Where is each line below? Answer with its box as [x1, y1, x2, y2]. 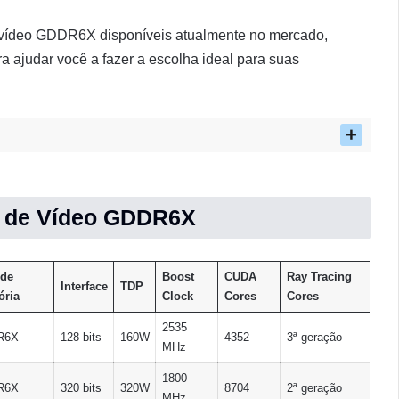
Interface [60, 280, 108, 293]
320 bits [60, 381, 102, 395]
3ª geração [286, 330, 342, 344]
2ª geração [286, 381, 342, 395]
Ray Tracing [286, 270, 352, 283]
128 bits [60, 330, 102, 344]
